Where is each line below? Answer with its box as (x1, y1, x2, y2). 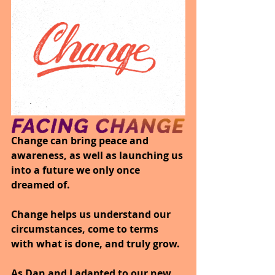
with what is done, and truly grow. (11, 237, 182, 251)
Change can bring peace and (11, 134, 151, 148)
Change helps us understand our (11, 207, 173, 222)
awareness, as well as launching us (11, 149, 185, 163)
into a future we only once (11, 163, 142, 177)
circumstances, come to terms (11, 222, 161, 236)
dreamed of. (11, 178, 72, 192)
